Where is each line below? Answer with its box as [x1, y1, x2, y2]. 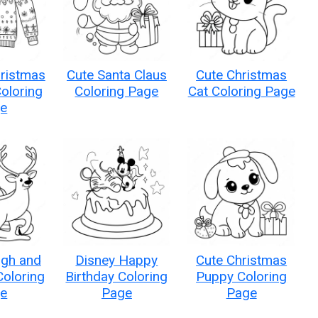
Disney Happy [75, 251, 158, 268]
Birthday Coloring [65, 268, 168, 285]
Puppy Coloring [196, 268, 287, 285]
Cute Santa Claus [66, 66, 167, 83]
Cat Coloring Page [187, 82, 295, 99]
